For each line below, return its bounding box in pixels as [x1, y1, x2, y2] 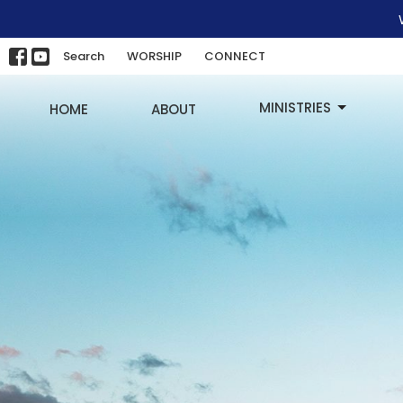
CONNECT [204, 48, 265, 65]
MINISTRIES [259, 98, 332, 117]
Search [63, 48, 104, 65]
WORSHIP [127, 48, 182, 65]
